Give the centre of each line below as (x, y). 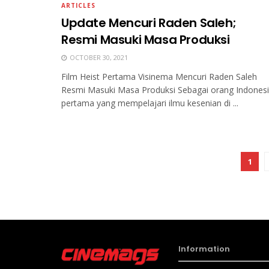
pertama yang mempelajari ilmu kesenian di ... (150, 103)
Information (204, 249)
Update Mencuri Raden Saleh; (149, 23)
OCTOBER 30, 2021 (98, 58)
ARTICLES (78, 6)
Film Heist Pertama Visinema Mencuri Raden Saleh (159, 77)
